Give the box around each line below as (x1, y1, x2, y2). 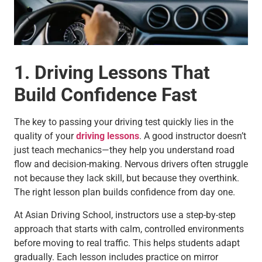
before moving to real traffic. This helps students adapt (14, 237, 240, 249)
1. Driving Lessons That (14, 61, 210, 84)
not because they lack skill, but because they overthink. (14, 173, 239, 184)
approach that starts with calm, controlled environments (14, 223, 244, 235)
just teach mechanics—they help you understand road (14, 144, 235, 156)
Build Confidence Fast (14, 84, 197, 106)
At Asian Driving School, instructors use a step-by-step (14, 209, 236, 220)
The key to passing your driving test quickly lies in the (14, 116, 233, 128)
